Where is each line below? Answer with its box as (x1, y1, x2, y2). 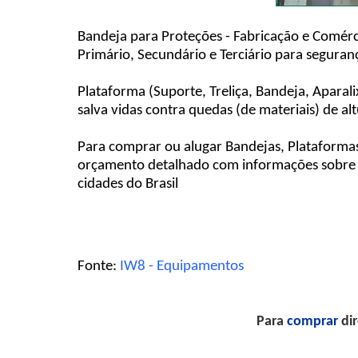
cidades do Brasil (78, 177, 179, 193)
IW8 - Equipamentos (120, 259, 245, 275)
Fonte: (78, 259, 121, 275)
